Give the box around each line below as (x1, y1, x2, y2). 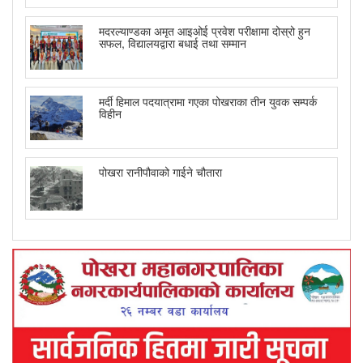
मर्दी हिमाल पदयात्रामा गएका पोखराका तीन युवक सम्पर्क (99, 93, 317, 110)
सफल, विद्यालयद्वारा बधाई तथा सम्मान (99, 35, 246, 52)
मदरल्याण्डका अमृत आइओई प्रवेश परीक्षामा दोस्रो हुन (99, 23, 310, 40)
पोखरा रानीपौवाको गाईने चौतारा (99, 164, 222, 181)
